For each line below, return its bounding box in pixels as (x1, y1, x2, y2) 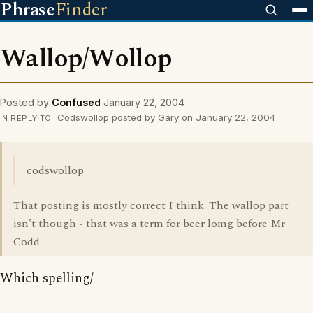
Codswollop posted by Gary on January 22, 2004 (54, 112, 275, 123)
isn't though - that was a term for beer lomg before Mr (13, 215, 285, 232)
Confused (52, 96, 101, 108)
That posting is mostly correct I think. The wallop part (13, 197, 289, 214)
